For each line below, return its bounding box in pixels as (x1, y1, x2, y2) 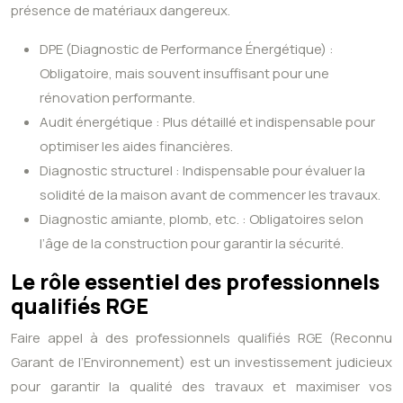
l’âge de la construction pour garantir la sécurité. (40, 234, 344, 254)
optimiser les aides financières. (40, 137, 233, 157)
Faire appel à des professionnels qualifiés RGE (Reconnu (11, 328, 392, 348)
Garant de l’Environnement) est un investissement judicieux (11, 353, 392, 372)
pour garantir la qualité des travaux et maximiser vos (11, 377, 392, 397)
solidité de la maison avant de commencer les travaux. (40, 185, 381, 205)
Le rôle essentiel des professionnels (11, 267, 380, 297)
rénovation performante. (40, 88, 195, 108)
